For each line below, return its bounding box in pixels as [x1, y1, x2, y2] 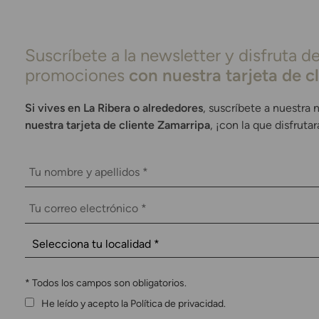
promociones [25, 64, 129, 85]
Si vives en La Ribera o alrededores [25, 100, 203, 115]
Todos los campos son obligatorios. [30, 276, 187, 289]
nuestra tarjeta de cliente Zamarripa [25, 117, 210, 132]
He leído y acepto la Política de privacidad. [41, 297, 226, 310]
